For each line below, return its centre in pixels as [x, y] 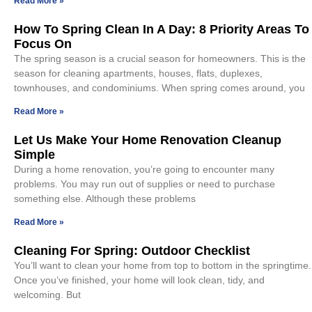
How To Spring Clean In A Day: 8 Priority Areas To [162, 29]
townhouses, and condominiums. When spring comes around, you [159, 87]
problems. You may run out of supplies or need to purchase [145, 184]
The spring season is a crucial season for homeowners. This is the [160, 58]
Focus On [43, 44]
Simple [34, 154]
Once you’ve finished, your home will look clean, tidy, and [139, 280]
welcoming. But [47, 294]
